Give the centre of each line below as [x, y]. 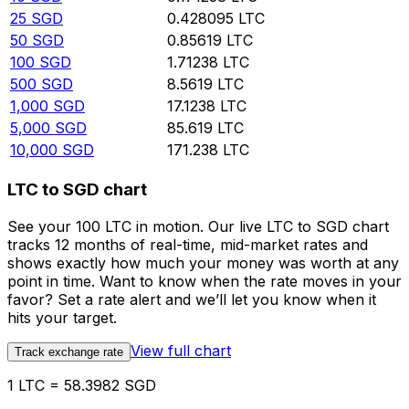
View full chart [181, 350]
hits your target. [62, 317]
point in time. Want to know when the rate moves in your [204, 281]
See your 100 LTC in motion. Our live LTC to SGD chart [198, 226]
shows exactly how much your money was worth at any [203, 262]
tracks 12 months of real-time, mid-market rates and [188, 244]
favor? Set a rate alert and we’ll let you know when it [192, 299]
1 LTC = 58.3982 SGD [82, 385]
